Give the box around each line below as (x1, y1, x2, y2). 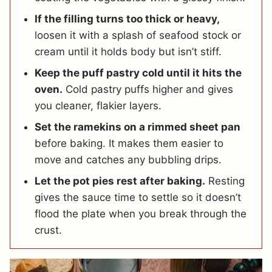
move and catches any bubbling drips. (35, 154, 222, 166)
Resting (205, 175, 245, 188)
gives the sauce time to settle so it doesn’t (35, 191, 241, 204)
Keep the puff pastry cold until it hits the (35, 67, 242, 80)
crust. (35, 224, 62, 237)
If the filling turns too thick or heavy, (35, 13, 220, 25)
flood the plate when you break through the (35, 208, 246, 220)
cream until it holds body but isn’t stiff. (35, 46, 222, 58)
